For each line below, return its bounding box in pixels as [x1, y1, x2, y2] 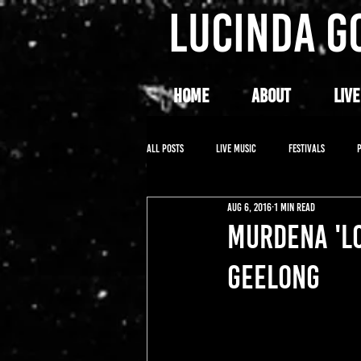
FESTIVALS [288, 141, 325, 156]
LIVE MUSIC [216, 141, 256, 156]
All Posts [147, 141, 184, 156]
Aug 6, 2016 [227, 200, 272, 214]
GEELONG [227, 258, 320, 297]
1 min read [274, 200, 315, 214]
